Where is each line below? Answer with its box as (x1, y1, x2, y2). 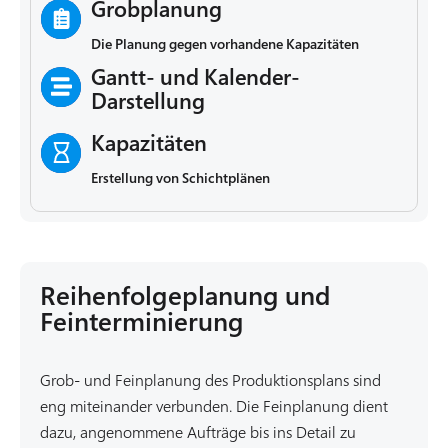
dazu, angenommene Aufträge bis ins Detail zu (40, 421, 356, 444)
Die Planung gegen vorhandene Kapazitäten (91, 33, 359, 53)
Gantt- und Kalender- (91, 61, 300, 91)
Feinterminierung (40, 302, 244, 338)
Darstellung (91, 85, 205, 115)
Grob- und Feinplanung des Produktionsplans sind (40, 369, 381, 392)
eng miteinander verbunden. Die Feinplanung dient (40, 395, 388, 418)
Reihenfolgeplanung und (40, 276, 331, 312)
